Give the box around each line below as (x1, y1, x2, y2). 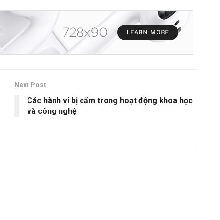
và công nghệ (27, 107, 77, 116)
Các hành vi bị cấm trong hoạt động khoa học (27, 96, 192, 106)
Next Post (14, 81, 46, 89)
